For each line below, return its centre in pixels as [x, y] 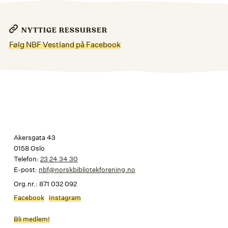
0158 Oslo [29, 149]
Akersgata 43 [34, 138]
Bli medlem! [32, 219]
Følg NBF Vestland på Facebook [65, 44]
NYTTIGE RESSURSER [65, 30]
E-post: [26, 170]
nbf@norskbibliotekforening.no [87, 170]
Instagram [65, 197]
